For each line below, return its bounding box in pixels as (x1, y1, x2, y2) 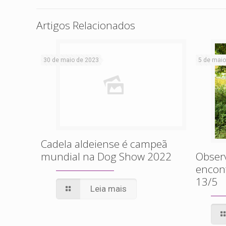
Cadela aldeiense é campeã (41, 137, 168, 151)
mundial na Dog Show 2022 (41, 149, 172, 163)
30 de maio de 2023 (43, 56, 99, 64)
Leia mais (90, 184, 127, 194)
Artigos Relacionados (36, 18, 135, 32)
